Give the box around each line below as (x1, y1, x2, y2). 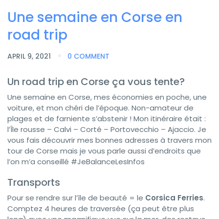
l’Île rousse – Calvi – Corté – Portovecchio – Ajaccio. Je (7, 124, 206, 134)
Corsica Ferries (145, 192, 203, 203)
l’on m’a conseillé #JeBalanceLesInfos (7, 156, 145, 167)
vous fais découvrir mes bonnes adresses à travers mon (7, 134, 212, 145)
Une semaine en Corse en (7, 7, 182, 27)
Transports (7, 175, 60, 189)
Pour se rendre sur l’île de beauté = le (7, 192, 145, 203)
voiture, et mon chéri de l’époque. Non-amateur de (7, 102, 194, 113)
